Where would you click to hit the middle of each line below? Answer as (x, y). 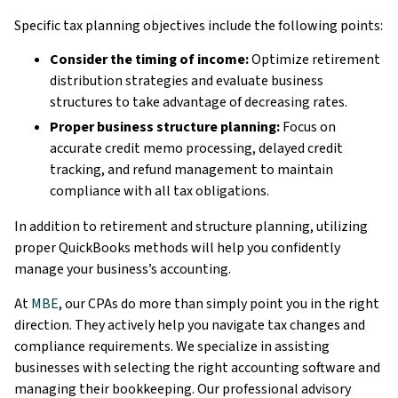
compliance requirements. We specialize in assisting (172, 346)
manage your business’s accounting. (123, 270)
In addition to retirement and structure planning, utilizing (191, 227)
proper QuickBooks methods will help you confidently (177, 248)
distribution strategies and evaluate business (187, 81)
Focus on (308, 127)
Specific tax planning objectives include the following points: (199, 25)
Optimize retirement (314, 60)
